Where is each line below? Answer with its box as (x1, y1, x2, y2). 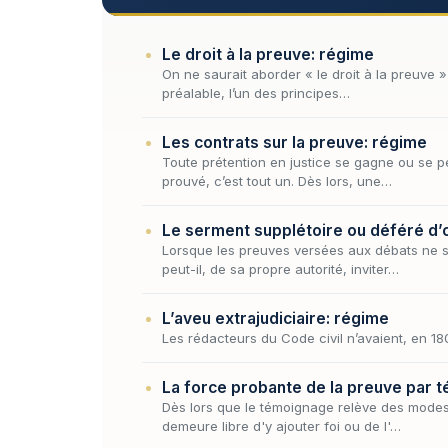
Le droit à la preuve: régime (162, 44, 374, 64)
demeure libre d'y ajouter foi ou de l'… (162, 417, 401, 434)
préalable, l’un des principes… (162, 84, 350, 101)
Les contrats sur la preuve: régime (162, 132, 427, 152)
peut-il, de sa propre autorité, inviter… (162, 260, 399, 277)
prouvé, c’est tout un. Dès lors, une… (162, 172, 392, 189)
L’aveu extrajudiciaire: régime (162, 308, 389, 328)
